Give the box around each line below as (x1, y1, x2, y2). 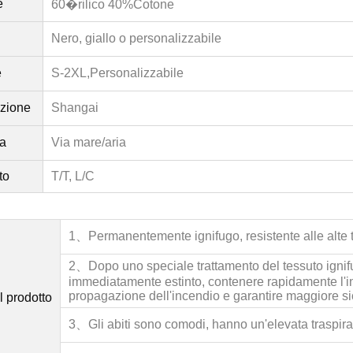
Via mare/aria (51, 135, 126, 149)
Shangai (51, 100, 98, 114)
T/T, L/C (51, 169, 95, 183)
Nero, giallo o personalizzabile (51, 31, 221, 45)
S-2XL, (51, 65, 90, 80)
